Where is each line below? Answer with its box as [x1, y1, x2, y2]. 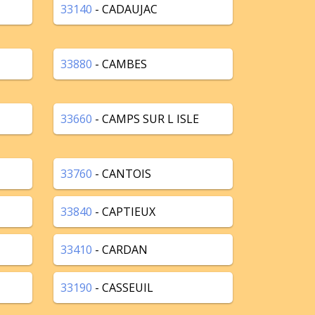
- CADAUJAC [92, 1, 157, 17]
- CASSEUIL [92, 280, 153, 295]
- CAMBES [92, 56, 147, 72]
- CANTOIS [92, 166, 151, 181]
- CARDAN [92, 242, 148, 257]
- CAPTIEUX [92, 204, 155, 219]
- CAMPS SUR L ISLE [92, 111, 199, 127]
